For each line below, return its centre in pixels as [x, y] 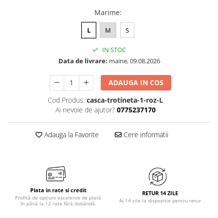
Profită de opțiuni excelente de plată [58, 197]
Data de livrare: [83, 61]
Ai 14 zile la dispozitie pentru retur [160, 200]
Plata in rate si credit [58, 190]
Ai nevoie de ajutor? [85, 109]
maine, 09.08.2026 [134, 61]
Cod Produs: [66, 100]
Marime [107, 12]
